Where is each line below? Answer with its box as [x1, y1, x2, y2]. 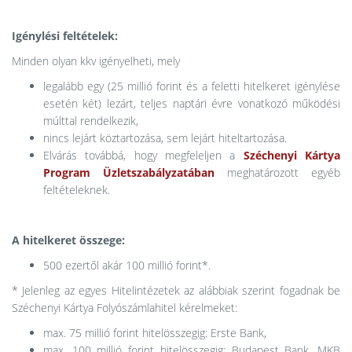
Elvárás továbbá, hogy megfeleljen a [43, 148, 244, 163]
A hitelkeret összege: [12, 233, 125, 248]
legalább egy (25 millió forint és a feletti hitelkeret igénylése [43, 79, 340, 94]
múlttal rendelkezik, [43, 113, 138, 129]
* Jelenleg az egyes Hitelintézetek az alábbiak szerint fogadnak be [12, 283, 340, 299]
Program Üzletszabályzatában [43, 165, 214, 181]
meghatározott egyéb [214, 165, 340, 181]
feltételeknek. [43, 182, 110, 198]
